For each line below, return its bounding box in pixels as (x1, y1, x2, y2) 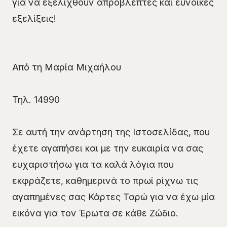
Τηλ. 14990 (12, 94, 60, 105)
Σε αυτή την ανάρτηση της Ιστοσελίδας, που (12, 127, 210, 138)
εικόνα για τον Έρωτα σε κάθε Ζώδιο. (12, 208, 178, 219)
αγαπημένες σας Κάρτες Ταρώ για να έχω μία (12, 192, 215, 203)
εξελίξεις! (12, 13, 56, 24)
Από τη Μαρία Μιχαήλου (12, 62, 121, 73)
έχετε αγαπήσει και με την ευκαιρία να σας (12, 143, 203, 154)
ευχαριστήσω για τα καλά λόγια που (12, 159, 174, 170)
